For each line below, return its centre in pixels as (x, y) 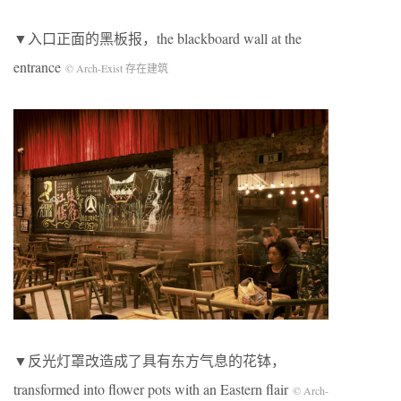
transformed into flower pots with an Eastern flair (153, 388)
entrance (39, 67)
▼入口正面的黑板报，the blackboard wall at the (158, 38)
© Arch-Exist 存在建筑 (117, 68)
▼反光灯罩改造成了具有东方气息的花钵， (149, 360)
